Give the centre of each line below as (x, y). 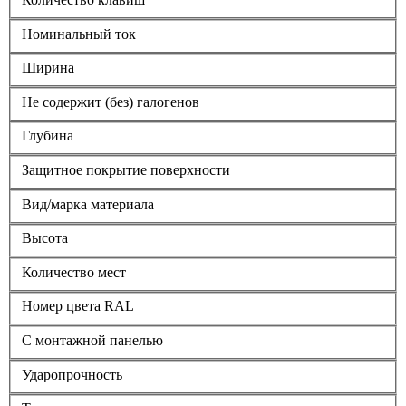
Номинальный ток (79, 34)
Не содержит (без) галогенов (111, 101)
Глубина (48, 136)
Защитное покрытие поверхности (126, 169)
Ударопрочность (72, 374)
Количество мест (74, 272)
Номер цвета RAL (78, 306)
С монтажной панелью (92, 340)
